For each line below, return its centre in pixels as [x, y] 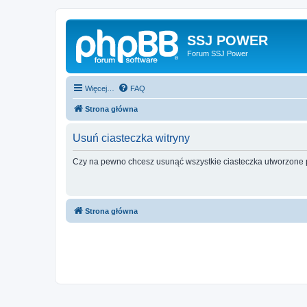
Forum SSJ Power [218, 53]
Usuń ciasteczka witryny [131, 138]
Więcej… [100, 88]
